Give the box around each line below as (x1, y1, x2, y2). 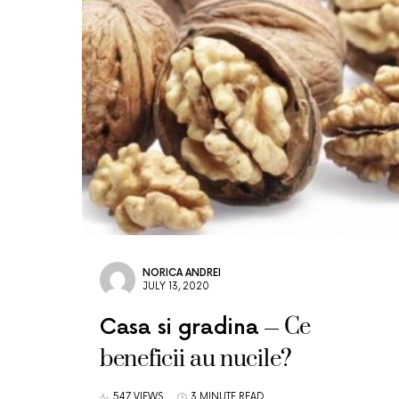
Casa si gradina (100, 314, 259, 340)
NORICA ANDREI (142, 267, 221, 279)
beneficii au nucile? (100, 345, 292, 374)
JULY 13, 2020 (142, 281, 209, 292)
